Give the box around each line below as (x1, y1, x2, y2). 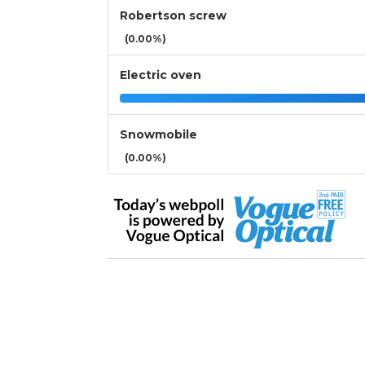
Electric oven (120, 68, 201, 83)
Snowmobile (120, 127, 197, 143)
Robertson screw (120, 8, 226, 24)
